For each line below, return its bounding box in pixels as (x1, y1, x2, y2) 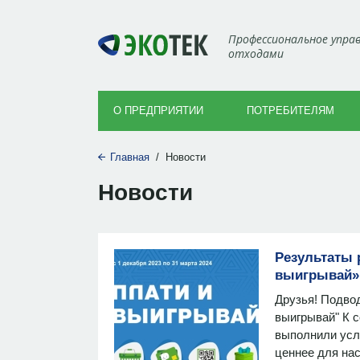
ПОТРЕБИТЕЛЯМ (246, 104, 334, 117)
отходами (228, 47, 284, 61)
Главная (110, 151, 149, 163)
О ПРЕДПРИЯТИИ (113, 104, 203, 117)
